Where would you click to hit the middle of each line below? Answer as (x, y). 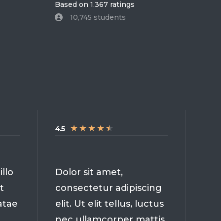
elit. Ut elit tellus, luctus (110, 203)
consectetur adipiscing (109, 188)
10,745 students (98, 17)
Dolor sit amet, (89, 172)
